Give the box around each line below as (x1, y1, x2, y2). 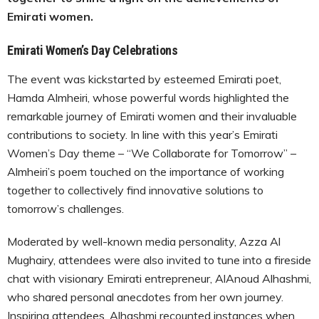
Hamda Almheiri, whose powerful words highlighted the (7, 90, 289, 105)
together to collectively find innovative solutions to (7, 182, 263, 197)
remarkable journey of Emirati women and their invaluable (7, 108, 297, 123)
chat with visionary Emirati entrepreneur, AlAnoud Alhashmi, (7, 271, 311, 286)
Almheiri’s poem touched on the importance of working (7, 164, 284, 179)
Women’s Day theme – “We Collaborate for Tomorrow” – (7, 145, 296, 160)
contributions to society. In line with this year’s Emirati (7, 127, 278, 142)
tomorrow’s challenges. (7, 201, 124, 216)
